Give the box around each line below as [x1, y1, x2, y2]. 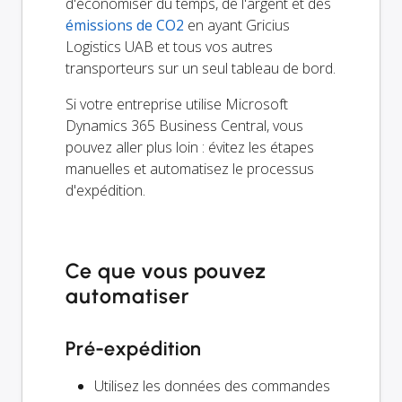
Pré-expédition [66, 336, 203, 362]
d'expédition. [66, 180, 145, 201]
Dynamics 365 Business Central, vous [66, 116, 303, 136]
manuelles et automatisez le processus [66, 159, 314, 179]
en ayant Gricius [184, 15, 290, 36]
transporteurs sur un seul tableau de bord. [66, 58, 336, 79]
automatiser [66, 284, 189, 310]
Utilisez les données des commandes [94, 376, 330, 397]
